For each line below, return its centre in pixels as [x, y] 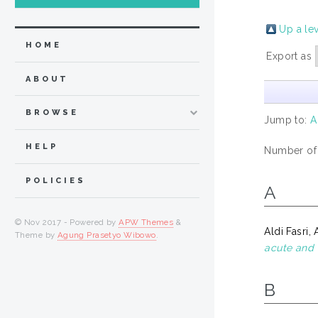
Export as [291, 56]
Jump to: [287, 120]
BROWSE [53, 113]
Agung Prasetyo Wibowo [106, 235]
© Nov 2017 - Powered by [67, 222]
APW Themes [146, 222]
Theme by [36, 235]
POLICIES [56, 180]
